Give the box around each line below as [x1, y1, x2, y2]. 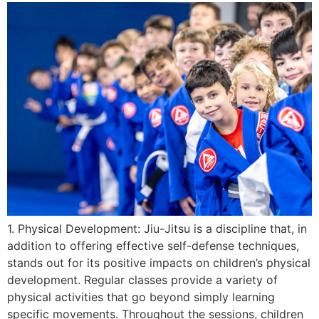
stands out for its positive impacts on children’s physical [7, 255, 310, 270]
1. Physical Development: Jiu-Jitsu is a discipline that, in [7, 221, 307, 236]
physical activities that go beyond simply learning [7, 289, 275, 304]
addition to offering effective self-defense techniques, [7, 238, 299, 253]
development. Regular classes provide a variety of [7, 272, 278, 287]
